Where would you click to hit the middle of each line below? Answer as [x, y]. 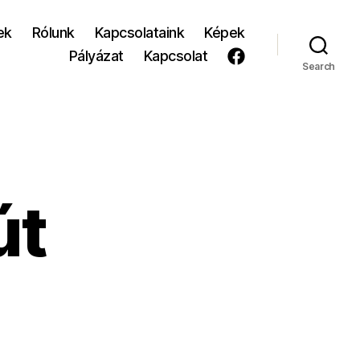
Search [319, 66]
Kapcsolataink [139, 33]
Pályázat [96, 56]
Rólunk [53, 33]
